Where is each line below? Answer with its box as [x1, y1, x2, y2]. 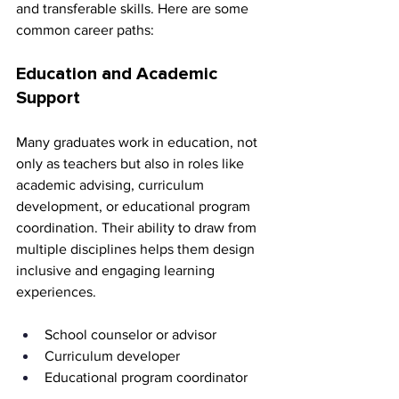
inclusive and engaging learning [16, 263, 218, 279]
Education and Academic [16, 65, 222, 84]
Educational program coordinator [45, 370, 248, 386]
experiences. [16, 284, 96, 300]
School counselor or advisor [45, 327, 220, 343]
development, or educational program [16, 199, 254, 215]
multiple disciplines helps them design [16, 241, 258, 257]
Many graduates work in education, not [16, 134, 261, 151]
